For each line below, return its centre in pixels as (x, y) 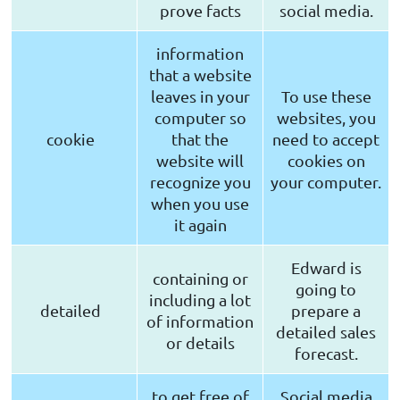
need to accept (326, 139)
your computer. (326, 182)
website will (200, 161)
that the (200, 139)
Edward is (326, 268)
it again (200, 225)
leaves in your (200, 96)
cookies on (326, 161)
